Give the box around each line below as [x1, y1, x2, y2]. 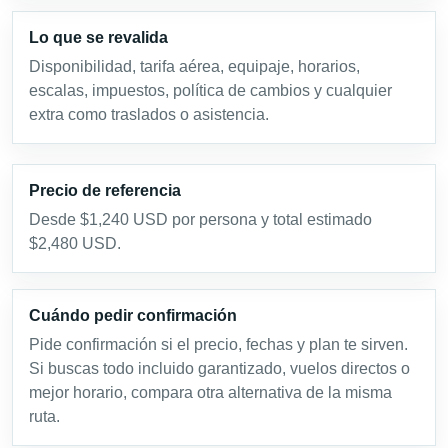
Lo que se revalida [29, 29, 168, 47]
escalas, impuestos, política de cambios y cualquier [29, 82, 392, 100]
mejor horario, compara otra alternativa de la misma [29, 384, 392, 402]
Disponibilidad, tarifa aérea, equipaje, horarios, [29, 58, 360, 76]
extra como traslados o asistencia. [29, 106, 269, 124]
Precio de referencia [29, 182, 181, 200]
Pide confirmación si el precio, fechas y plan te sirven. [29, 336, 408, 354]
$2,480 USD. [29, 235, 121, 253]
